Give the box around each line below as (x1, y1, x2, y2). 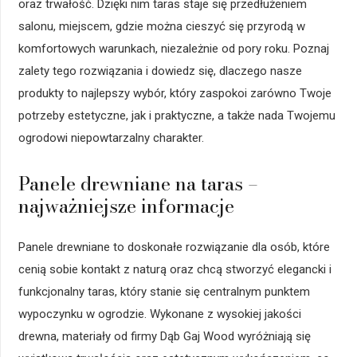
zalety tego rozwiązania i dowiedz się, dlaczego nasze (18, 64, 302, 79)
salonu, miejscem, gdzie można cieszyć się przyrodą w (18, 19, 305, 34)
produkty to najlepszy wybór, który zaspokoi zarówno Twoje (18, 86, 331, 101)
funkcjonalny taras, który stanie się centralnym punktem (18, 284, 310, 299)
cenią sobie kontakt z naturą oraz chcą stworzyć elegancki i (18, 261, 331, 277)
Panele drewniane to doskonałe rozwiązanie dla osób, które (18, 239, 330, 254)
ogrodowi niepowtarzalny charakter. (18, 131, 204, 146)
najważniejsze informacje (18, 191, 234, 222)
